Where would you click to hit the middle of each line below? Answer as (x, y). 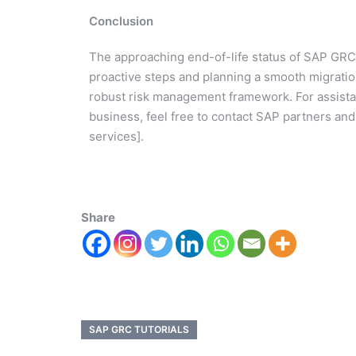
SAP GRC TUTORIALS (139, 330)
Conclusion (121, 21)
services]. (116, 136)
